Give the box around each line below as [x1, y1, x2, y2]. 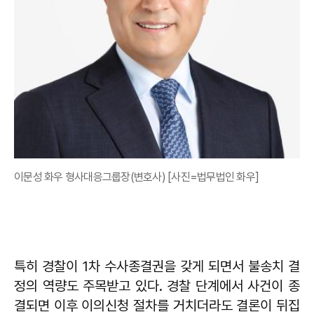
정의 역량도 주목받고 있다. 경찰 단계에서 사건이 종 [14, 278, 300, 294]
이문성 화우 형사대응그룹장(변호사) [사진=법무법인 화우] [14, 170, 259, 184]
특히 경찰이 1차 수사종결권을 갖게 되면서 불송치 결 [14, 258, 300, 275]
